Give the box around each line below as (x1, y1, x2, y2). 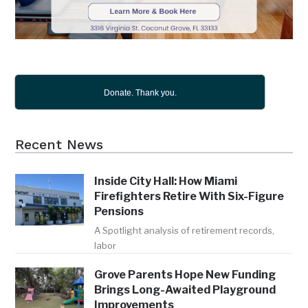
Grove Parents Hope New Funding (94, 267, 276, 281)
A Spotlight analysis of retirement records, (94, 224, 275, 236)
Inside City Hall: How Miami (94, 174, 238, 188)
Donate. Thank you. (103, 87, 177, 98)
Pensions (94, 204, 144, 218)
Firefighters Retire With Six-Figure (94, 189, 285, 203)
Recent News (15, 135, 104, 153)
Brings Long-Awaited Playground (94, 283, 276, 296)
